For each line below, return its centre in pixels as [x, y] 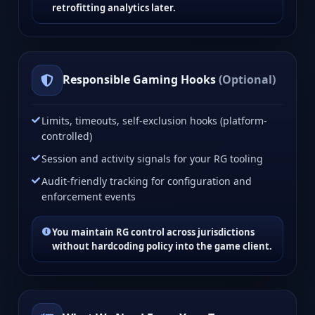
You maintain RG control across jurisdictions [153, 232]
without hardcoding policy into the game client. [162, 246]
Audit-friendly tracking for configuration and [147, 181]
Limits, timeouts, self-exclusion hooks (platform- [154, 120]
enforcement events [89, 196]
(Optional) [247, 80]
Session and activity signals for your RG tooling [152, 158]
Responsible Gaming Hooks [141, 80]
